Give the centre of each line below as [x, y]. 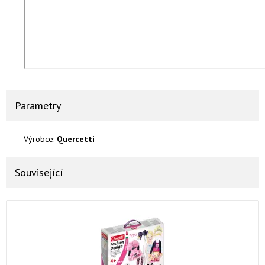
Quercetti [76, 139]
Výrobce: [40, 139]
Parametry [38, 106]
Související [39, 172]
